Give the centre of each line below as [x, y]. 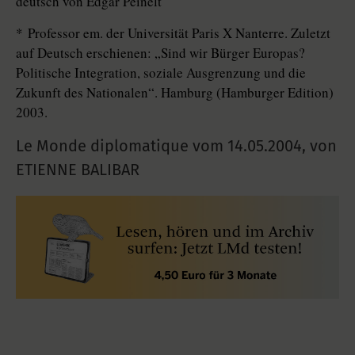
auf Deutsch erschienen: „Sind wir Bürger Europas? [160, 53]
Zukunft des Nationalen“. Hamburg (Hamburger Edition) [175, 93]
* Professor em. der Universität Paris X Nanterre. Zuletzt [173, 33]
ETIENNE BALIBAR [78, 170]
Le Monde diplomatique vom [122, 146]
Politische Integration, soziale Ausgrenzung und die [161, 73]
